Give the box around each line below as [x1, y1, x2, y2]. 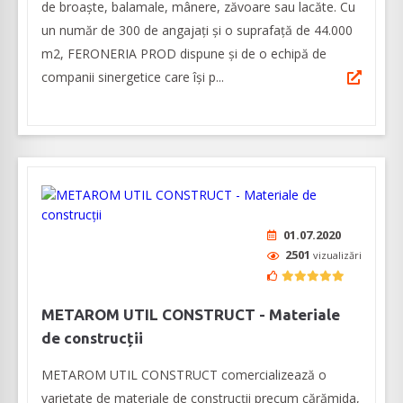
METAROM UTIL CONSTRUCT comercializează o [41, 366, 327, 384]
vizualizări [313, 248, 362, 263]
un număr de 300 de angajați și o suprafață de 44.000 [41, 22, 353, 40]
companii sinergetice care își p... [41, 68, 224, 86]
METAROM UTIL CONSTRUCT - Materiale [41, 306, 340, 324]
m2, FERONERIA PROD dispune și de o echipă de [41, 45, 327, 63]
